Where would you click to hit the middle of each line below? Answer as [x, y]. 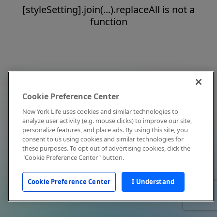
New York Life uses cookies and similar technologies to [100, 111]
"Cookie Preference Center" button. [73, 157]
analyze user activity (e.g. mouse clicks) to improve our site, [107, 121]
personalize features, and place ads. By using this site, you [105, 130]
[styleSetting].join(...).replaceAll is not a [108, 9]
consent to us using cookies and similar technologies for [103, 139]
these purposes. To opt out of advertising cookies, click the [106, 148]
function [108, 22]
